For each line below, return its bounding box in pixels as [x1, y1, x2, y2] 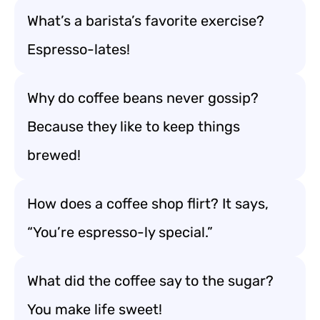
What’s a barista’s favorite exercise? [27, 12, 264, 29]
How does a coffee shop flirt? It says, [27, 195, 269, 212]
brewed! [27, 146, 81, 164]
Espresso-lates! [27, 41, 130, 58]
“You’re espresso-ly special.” [27, 224, 213, 241]
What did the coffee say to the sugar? [27, 272, 274, 289]
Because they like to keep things [27, 118, 240, 135]
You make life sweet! [27, 301, 162, 318]
